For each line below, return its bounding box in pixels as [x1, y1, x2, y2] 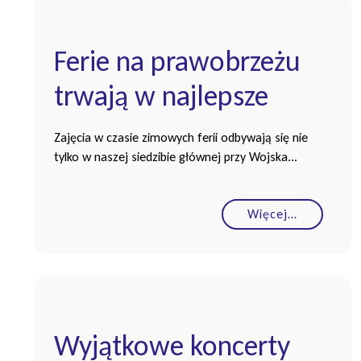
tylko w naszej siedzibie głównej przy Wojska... [54, 148, 297, 164]
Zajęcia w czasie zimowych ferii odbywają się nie [54, 129, 308, 145]
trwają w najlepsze [54, 77, 268, 114]
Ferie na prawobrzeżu [54, 43, 301, 79]
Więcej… [247, 205, 297, 222]
